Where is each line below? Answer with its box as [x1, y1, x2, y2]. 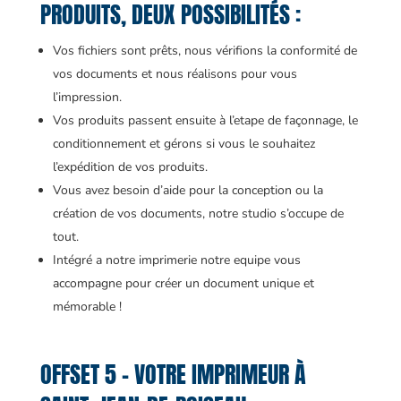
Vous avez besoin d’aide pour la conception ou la [52, 181, 323, 199]
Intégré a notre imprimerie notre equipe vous [52, 251, 301, 269]
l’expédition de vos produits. [52, 158, 208, 175]
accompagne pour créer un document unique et [52, 274, 314, 292]
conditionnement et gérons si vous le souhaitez [52, 134, 315, 152]
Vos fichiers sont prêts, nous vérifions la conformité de [52, 41, 357, 59]
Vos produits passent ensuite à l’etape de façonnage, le [52, 111, 358, 129]
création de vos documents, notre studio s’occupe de [52, 204, 344, 222]
